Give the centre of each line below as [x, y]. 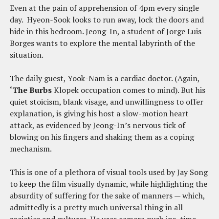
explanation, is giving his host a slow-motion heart [99, 113]
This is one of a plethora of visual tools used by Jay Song [109, 172]
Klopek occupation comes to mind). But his [129, 90]
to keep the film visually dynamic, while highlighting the [109, 184]
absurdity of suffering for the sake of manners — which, [107, 195]
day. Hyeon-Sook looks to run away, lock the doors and [107, 19]
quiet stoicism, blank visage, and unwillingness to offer [107, 101]
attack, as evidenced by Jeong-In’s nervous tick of [98, 125]
